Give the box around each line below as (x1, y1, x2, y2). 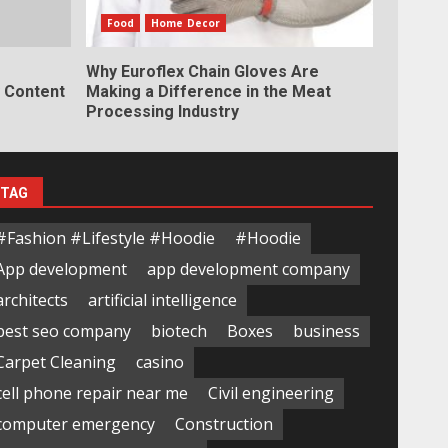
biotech (150, 320, 207, 343)
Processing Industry (85, 101, 239, 121)
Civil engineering (207, 382, 334, 405)
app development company (146, 258, 350, 281)
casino (135, 351, 184, 374)
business (292, 320, 360, 343)
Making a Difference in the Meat (85, 81, 331, 101)
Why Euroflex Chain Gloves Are (85, 61, 319, 81)
